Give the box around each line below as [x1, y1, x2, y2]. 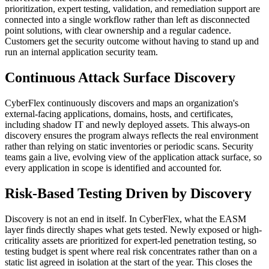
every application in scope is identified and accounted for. [5, 163, 222, 174]
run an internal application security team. [5, 47, 158, 58]
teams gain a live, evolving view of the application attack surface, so [5, 152, 262, 163]
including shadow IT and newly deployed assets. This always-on [5, 119, 250, 130]
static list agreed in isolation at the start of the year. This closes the [5, 256, 252, 267]
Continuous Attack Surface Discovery [5, 70, 235, 86]
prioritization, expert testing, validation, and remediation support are [5, 4, 260, 14]
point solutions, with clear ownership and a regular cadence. [5, 25, 231, 36]
